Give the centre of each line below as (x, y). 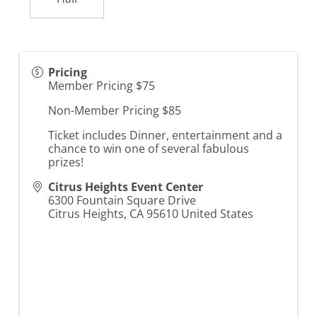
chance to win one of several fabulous (149, 149)
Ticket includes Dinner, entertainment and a (165, 136)
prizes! (66, 162)
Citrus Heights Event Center (126, 187)
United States (217, 214)
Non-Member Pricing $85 (115, 111)
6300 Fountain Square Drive (122, 201)
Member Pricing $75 (102, 86)
